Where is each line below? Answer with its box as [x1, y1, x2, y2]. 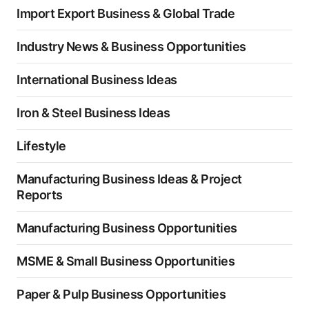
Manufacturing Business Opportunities [17, 221, 237, 235]
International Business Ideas [17, 72, 177, 87]
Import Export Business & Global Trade [17, 6, 235, 21]
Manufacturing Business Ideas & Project [17, 172, 242, 186]
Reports [17, 188, 63, 202]
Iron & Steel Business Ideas [17, 106, 170, 120]
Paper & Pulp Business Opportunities [17, 287, 226, 301]
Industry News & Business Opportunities [17, 39, 246, 54]
